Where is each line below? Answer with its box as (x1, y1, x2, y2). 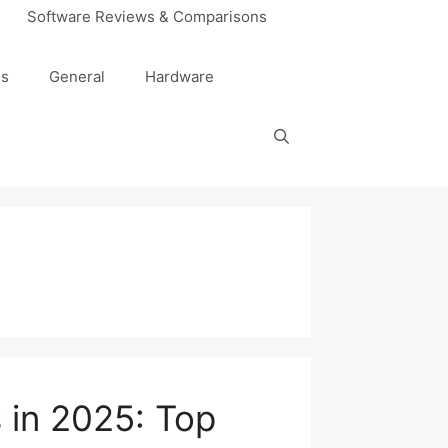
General (49, 67, 105, 87)
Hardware (145, 67, 214, 87)
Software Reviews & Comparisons (27, 7, 267, 27)
